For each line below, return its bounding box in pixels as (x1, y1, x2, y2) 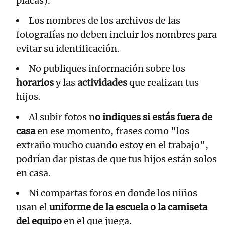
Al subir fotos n (29, 110, 95, 123)
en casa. (16, 167, 51, 179)
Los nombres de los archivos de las (29, 14, 180, 26)
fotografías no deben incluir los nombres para (16, 28, 217, 40)
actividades (77, 76, 129, 88)
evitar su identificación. (16, 42, 120, 54)
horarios (16, 76, 56, 88)
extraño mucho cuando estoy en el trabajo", (16, 139, 208, 151)
